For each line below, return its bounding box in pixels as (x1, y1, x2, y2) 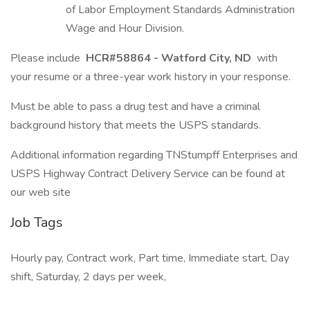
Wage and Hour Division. (66, 21, 184, 36)
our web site (10, 185, 71, 200)
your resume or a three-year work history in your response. (10, 69, 291, 84)
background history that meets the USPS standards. (10, 118, 261, 133)
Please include (10, 51, 83, 66)
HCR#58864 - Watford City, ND (83, 51, 254, 66)
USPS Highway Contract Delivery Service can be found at (10, 166, 285, 181)
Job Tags (10, 213, 63, 232)
